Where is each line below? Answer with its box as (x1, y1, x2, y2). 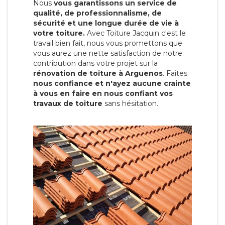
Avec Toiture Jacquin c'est (87, 28, 178, 38)
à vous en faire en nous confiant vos (33, 88, 173, 98)
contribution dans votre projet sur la (33, 58, 158, 68)
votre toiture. (33, 28, 85, 38)
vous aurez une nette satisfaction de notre (33, 48, 182, 58)
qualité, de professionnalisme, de (33, 8, 162, 18)
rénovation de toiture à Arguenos (33, 68, 163, 78)
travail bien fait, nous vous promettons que (33, 38, 182, 48)
